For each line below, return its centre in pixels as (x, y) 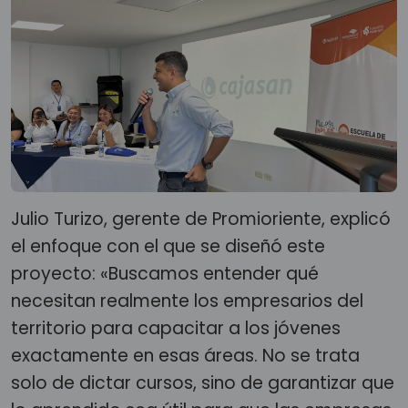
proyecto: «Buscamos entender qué (165, 273)
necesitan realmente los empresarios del (187, 301)
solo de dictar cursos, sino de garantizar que (203, 382)
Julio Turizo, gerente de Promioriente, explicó (201, 219)
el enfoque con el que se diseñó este (168, 246)
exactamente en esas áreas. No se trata (185, 355)
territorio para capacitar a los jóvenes (176, 328)
